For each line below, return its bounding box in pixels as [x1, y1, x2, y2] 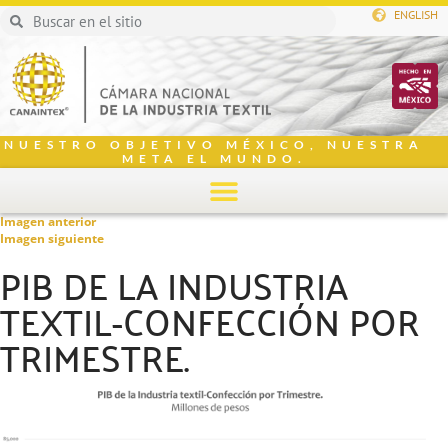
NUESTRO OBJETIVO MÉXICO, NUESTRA [4, 137, 424, 152]
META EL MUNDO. [121, 151, 307, 166]
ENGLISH [394, 7, 438, 22]
